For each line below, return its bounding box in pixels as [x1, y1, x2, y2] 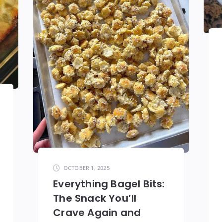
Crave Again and [53, 205, 141, 220]
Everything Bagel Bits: [53, 176, 165, 191]
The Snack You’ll [53, 191, 137, 205]
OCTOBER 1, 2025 [63, 164, 110, 171]
